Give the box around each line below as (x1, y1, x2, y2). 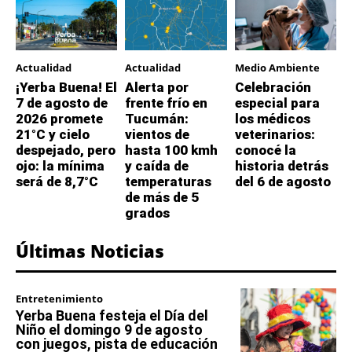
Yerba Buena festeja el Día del (16, 306, 208, 324)
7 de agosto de (16, 94, 108, 111)
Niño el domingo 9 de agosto (16, 321, 203, 338)
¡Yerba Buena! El (16, 79, 117, 95)
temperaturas (125, 173, 212, 189)
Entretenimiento (16, 291, 103, 306)
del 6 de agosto (234, 173, 331, 189)
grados (125, 204, 170, 221)
